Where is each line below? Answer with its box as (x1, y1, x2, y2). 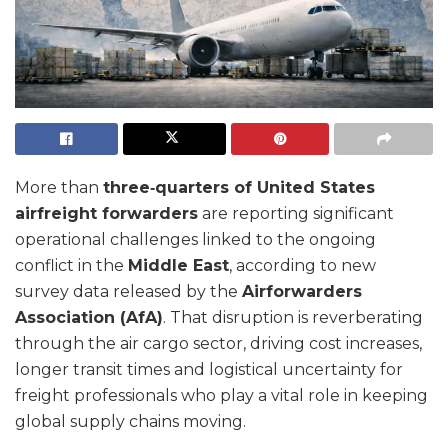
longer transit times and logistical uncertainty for (15, 360, 403, 380)
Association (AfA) (15, 308, 163, 328)
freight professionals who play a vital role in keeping (15, 386, 428, 406)
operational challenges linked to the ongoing (15, 230, 376, 250)
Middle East (128, 256, 229, 276)
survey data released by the (15, 282, 242, 302)
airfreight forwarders (15, 204, 198, 224)
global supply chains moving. (15, 412, 250, 432)
